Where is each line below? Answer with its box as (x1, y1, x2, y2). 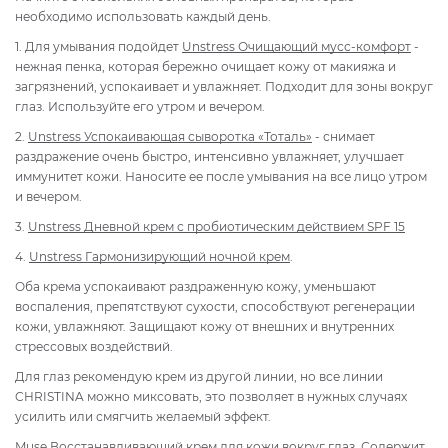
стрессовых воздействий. (15, 338, 173, 354)
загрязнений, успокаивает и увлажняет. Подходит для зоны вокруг (15, 78, 433, 94)
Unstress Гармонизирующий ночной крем (29, 248, 290, 264)
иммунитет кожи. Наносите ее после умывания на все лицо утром (15, 168, 427, 184)
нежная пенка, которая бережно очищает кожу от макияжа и (15, 58, 396, 74)
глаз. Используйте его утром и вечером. (15, 98, 265, 114)
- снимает (312, 128, 375, 144)
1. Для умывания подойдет (15, 38, 182, 54)
